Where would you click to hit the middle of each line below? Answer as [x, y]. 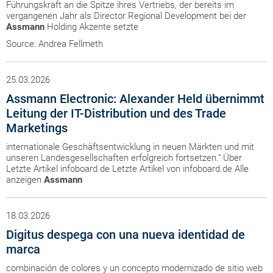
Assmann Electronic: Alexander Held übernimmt [135, 99]
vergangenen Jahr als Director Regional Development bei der [126, 16]
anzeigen [25, 180]
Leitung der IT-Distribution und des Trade [116, 113]
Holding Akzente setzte [91, 27]
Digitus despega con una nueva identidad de [126, 235]
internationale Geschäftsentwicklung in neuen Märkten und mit [130, 147]
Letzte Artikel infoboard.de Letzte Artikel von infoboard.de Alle [127, 169]
